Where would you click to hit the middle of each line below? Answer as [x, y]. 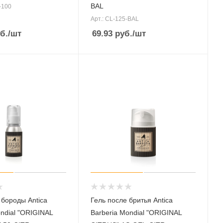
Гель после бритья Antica [132, 200]
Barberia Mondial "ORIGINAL [137, 213]
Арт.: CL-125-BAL [115, 19]
